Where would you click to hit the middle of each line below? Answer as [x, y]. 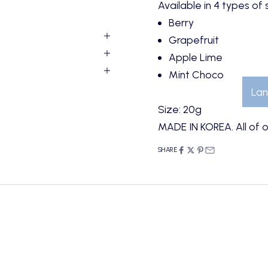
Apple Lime [195, 57]
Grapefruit [194, 39]
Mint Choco [196, 74]
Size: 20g [180, 109]
